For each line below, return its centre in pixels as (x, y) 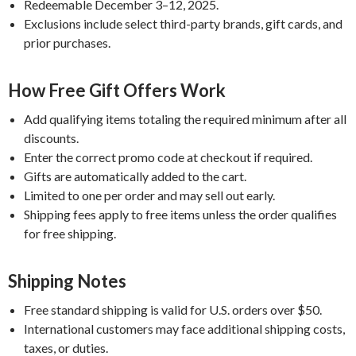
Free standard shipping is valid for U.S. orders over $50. (173, 309)
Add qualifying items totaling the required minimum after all (185, 118)
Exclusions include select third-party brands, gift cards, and (183, 23)
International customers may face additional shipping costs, (184, 328)
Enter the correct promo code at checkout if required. (168, 157)
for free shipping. (70, 233)
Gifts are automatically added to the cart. (135, 176)
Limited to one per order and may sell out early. (149, 195)
